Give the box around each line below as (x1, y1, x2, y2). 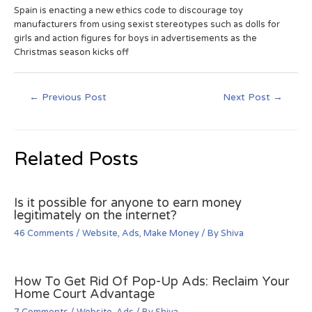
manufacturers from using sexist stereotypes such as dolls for (14, 19, 280, 31)
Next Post (222, 92, 273, 104)
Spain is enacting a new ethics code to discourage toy (14, 5, 243, 17)
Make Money (143, 227, 199, 239)
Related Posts (14, 147, 139, 171)
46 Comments (14, 227, 74, 239)
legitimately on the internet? (14, 208, 177, 224)
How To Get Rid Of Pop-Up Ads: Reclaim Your (14, 274, 290, 290)
